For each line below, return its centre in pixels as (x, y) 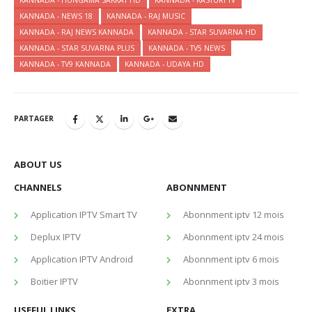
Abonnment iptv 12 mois (234, 215)
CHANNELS (38, 187)
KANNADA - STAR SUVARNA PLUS (77, 48)
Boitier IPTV (54, 282)
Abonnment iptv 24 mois (234, 237)
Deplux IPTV (56, 237)
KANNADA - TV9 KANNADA (65, 64)
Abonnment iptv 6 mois (231, 259)
